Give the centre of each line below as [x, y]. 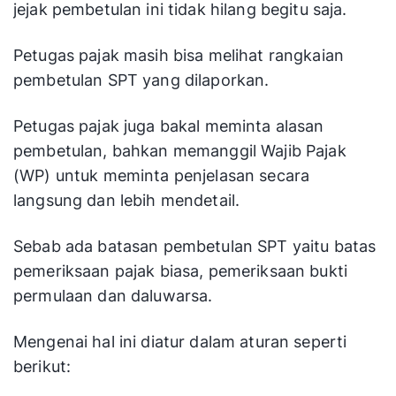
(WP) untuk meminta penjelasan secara [162, 176]
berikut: [45, 367]
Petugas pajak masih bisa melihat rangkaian [179, 56]
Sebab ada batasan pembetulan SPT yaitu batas [195, 247]
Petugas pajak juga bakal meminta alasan [169, 126]
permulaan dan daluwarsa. [113, 296]
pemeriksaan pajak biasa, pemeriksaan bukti [181, 271]
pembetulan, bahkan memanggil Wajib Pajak [180, 151]
